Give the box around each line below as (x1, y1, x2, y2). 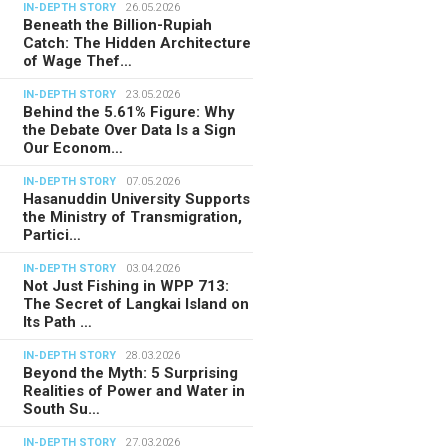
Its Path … (23, 312, 93, 331)
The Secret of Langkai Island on (23, 294, 250, 313)
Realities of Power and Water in (23, 381, 246, 400)
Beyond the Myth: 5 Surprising (23, 363, 239, 382)
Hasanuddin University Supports (23, 189, 251, 208)
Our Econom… (23, 138, 124, 157)
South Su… (23, 399, 101, 418)
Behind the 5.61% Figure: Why (23, 102, 236, 121)
